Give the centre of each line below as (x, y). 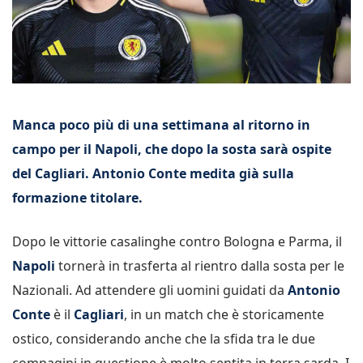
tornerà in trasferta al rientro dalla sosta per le (200, 265)
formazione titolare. (77, 197)
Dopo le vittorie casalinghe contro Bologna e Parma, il (177, 241)
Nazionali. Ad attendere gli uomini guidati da (150, 290)
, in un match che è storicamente (224, 314)
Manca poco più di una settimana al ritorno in (161, 124)
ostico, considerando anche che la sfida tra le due (164, 338)
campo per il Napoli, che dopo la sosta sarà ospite (172, 149)
